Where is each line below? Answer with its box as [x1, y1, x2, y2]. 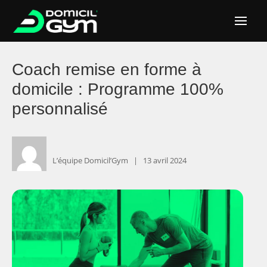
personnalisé [12, 100, 108, 119]
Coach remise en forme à [12, 60, 201, 79]
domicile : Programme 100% [12, 80, 223, 99]
